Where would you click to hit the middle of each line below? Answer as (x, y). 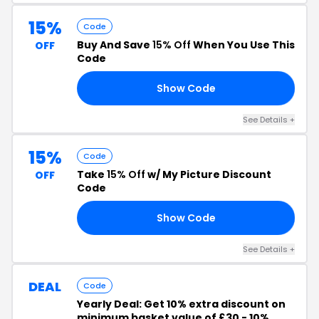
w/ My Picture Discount (208, 174)
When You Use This (243, 45)
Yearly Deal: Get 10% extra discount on (181, 304)
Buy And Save (115, 45)
